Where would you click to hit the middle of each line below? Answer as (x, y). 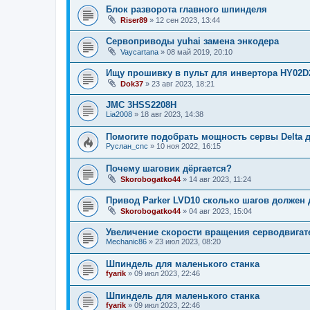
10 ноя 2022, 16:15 (189, 146)
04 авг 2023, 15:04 (220, 211)
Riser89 (134, 20)
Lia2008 (119, 114)
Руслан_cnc (127, 146)
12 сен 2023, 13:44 (188, 20)
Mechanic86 (126, 242)
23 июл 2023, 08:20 (188, 242)
